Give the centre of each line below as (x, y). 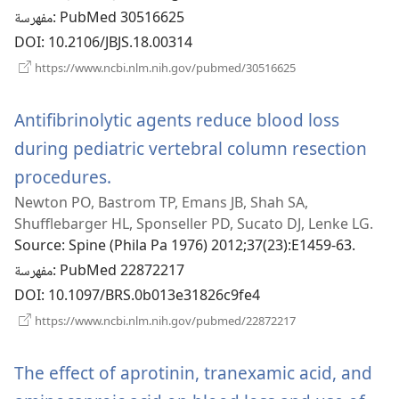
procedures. (63, 177)
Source (38, 248)
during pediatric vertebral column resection (191, 149)
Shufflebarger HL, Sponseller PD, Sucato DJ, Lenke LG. (194, 224)
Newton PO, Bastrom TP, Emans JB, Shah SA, (161, 203)
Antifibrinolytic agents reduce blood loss (177, 120)
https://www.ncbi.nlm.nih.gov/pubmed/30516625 (164, 68)
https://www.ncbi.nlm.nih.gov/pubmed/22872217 (164, 321)
